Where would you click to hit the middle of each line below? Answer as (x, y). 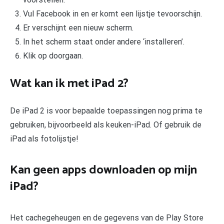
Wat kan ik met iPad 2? (69, 84)
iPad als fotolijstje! (44, 139)
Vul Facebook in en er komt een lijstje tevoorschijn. (112, 13)
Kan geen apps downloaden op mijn (103, 170)
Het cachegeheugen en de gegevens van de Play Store (107, 218)
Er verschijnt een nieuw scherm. (78, 27)
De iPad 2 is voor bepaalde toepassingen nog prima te (106, 111)
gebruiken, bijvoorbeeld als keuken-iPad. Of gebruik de (106, 125)
